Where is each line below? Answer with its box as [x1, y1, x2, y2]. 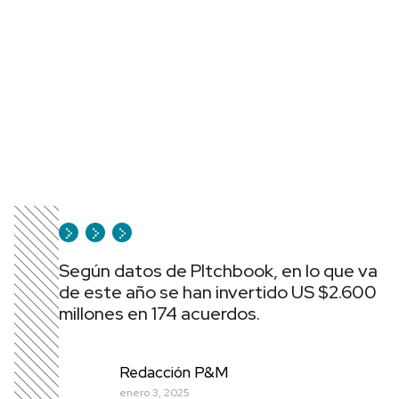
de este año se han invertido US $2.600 [59, 281, 377, 304]
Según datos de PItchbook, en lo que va [59, 259, 378, 282]
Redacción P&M [119, 362, 228, 382]
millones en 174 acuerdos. [59, 302, 260, 325]
